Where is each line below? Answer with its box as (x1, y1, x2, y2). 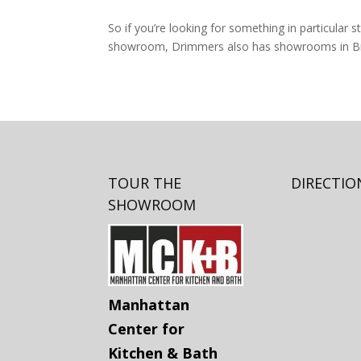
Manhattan (108, 294, 190, 314)
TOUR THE (108, 173, 182, 193)
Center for (108, 318, 185, 338)
